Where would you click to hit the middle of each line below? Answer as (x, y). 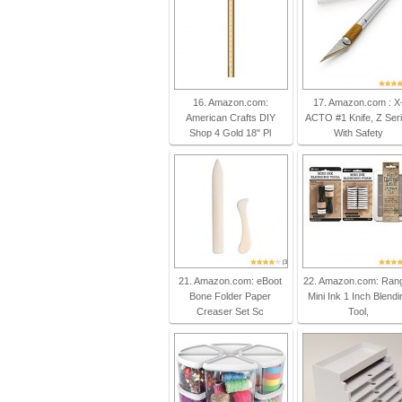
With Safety (359, 133)
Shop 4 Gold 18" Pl (231, 133)
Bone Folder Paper (231, 296)
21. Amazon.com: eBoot (231, 281)
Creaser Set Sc (231, 311)
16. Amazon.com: (230, 102)
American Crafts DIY (230, 118)
